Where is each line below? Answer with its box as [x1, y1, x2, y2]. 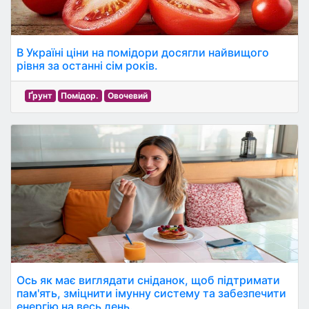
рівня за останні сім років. [17, 59, 158, 72]
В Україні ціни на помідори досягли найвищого [17, 46, 269, 59]
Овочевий [107, 90, 148, 101]
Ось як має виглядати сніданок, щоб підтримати [17, 273, 280, 287]
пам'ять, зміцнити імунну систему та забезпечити [17, 286, 286, 300]
